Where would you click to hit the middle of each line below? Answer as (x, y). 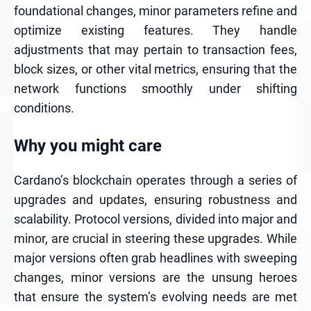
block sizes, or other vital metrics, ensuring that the (155, 69)
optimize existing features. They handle (155, 30)
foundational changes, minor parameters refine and (155, 11)
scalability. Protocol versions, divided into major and (155, 219)
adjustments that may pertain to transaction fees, (155, 50)
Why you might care (88, 146)
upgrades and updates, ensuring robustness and (155, 200)
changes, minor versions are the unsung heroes (155, 277)
